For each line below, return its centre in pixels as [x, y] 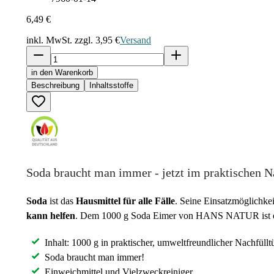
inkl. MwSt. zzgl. [61, 40]
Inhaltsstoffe [111, 85]
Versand [135, 40]
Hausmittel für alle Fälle [125, 201]
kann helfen [51, 216]
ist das [63, 201]
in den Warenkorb [62, 72]
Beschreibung [55, 85]
